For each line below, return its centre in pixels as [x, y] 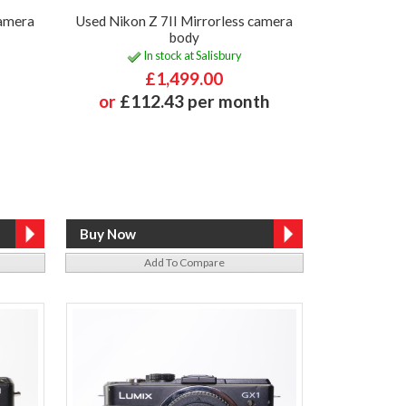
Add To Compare [184, 262]
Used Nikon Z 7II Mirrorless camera [184, 20]
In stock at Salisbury [191, 56]
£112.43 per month [194, 101]
